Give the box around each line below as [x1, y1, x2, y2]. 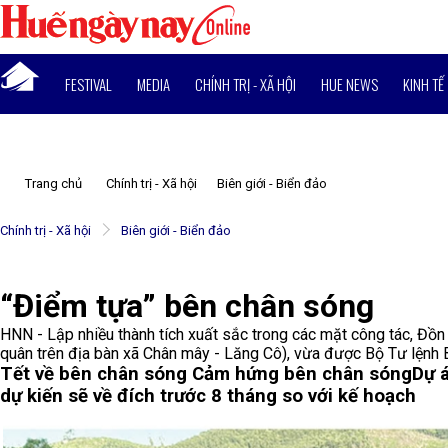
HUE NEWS [321, 73, 379, 95]
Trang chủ [25, 176, 82, 191]
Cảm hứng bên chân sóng [192, 363, 412, 385]
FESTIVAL [65, 73, 113, 95]
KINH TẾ [403, 73, 445, 95]
